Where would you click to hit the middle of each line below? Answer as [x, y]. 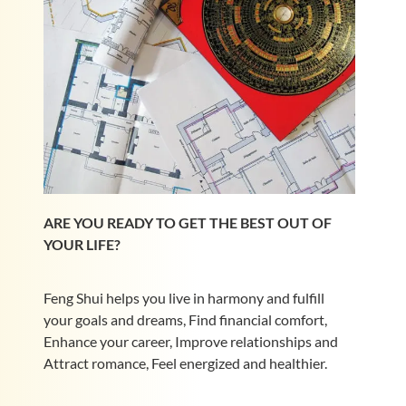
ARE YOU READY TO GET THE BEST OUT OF [187, 223]
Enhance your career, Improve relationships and [190, 341]
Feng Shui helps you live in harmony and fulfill [184, 297]
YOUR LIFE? [82, 245]
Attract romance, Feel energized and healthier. [185, 362]
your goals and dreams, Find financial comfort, [185, 319]
